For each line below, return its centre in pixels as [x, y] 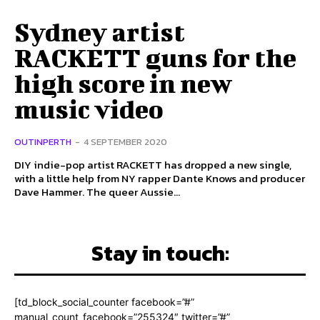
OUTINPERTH [43, 142]
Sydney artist [100, 32]
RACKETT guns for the [155, 57]
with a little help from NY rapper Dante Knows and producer [160, 179]
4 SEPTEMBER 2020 [125, 142]
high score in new [123, 83]
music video [89, 109]
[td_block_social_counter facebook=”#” [104, 302]
